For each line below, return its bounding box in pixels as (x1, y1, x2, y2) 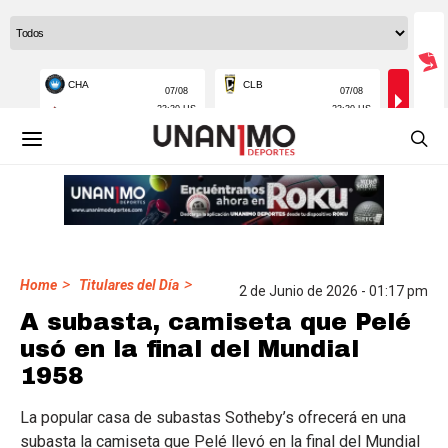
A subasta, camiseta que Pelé (20, 309, 411, 335)
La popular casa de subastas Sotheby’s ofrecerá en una (20, 408, 406, 427)
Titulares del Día (79, 277, 179, 293)
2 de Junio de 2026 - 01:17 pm (239, 283, 428, 299)
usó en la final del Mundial (20, 336, 359, 362)
